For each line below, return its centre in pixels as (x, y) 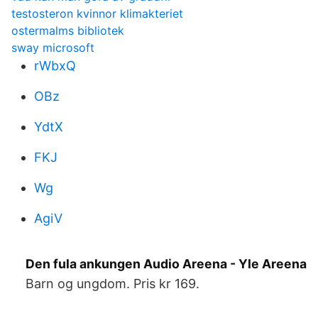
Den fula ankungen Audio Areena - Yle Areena (166, 264)
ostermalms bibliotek (68, 31)
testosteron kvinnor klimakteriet (97, 13)
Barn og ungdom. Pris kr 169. (113, 284)
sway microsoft (53, 48)
